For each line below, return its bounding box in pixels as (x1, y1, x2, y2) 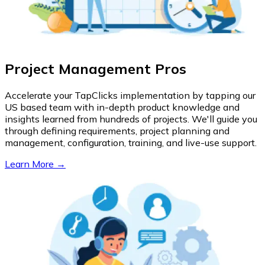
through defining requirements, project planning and (5, 124, 230, 137)
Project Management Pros (5, 59, 186, 77)
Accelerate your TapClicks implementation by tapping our (5, 89, 256, 101)
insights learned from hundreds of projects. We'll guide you (5, 112, 257, 125)
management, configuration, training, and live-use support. (5, 136, 257, 148)
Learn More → (5, 157, 66, 170)
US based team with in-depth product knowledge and (5, 101, 240, 113)
